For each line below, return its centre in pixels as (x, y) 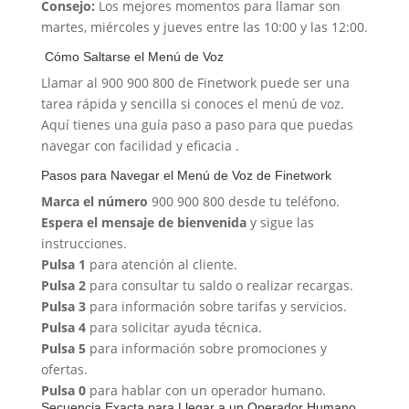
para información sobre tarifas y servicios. (216, 307)
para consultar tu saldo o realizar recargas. (219, 286)
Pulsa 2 (63, 286)
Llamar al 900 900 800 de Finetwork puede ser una (195, 83)
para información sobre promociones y (206, 349)
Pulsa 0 (63, 391)
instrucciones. (84, 244)
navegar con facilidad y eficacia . (140, 146)
